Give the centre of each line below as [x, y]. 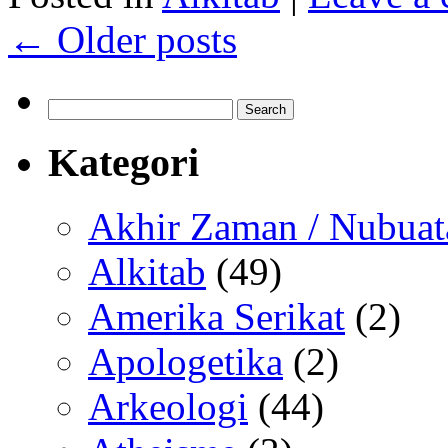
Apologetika [185, 362]
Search [68, 106]
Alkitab [147, 272]
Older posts [142, 39]
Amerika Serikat [216, 317]
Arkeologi [168, 407]
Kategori [123, 162]
